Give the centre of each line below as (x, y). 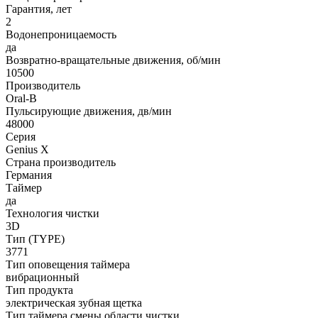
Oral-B (21, 98)
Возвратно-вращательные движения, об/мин (113, 60)
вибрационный (43, 277)
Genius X (27, 149)
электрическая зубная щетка (74, 302)
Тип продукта (39, 290)
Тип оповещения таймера (68, 264)
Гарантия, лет (39, 9)
